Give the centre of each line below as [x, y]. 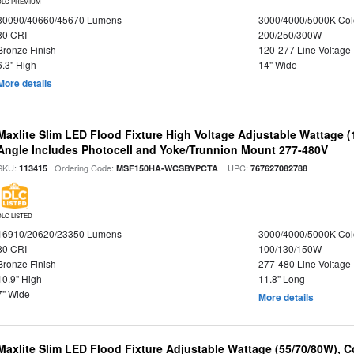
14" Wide [277, 64]
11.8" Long [281, 279]
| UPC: [235, 168]
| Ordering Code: [82, 168]
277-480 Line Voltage [304, 264]
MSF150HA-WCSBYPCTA [168, 168]
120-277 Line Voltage [304, 49]
